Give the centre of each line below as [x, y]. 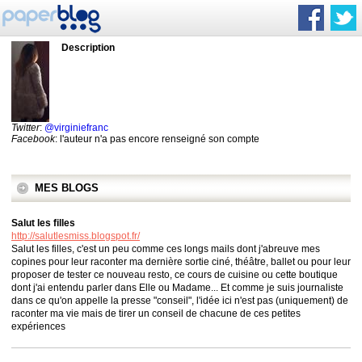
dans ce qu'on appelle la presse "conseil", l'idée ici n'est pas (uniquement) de [180, 301]
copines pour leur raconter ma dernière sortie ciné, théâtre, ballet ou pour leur [181, 262]
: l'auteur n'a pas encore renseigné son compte [157, 139]
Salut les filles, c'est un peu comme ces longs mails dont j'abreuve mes [166, 249]
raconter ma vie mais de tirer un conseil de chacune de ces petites [156, 314]
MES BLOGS [67, 188]
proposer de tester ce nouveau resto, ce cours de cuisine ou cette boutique [175, 275]
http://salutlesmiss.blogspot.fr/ [76, 236]
